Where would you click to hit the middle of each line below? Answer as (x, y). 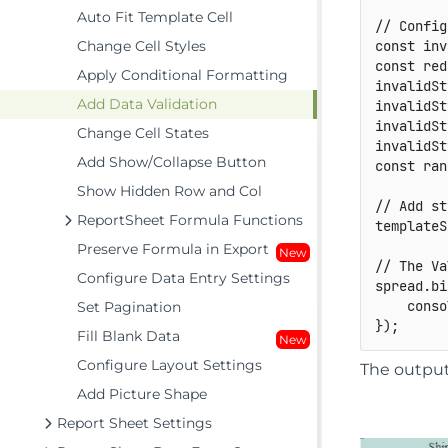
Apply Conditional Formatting (182, 75)
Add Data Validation (147, 104)
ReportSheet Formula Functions (190, 220)
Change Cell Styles (141, 46)
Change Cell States (143, 133)
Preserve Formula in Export (173, 249)
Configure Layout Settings (169, 365)
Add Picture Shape (142, 394)
